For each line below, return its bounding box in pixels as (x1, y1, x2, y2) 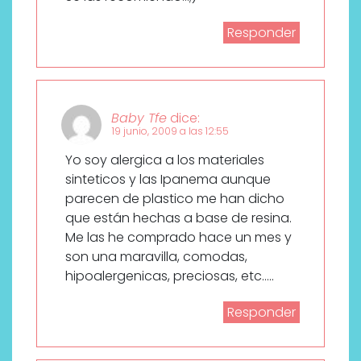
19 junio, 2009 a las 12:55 (112, 123, 229, 138)
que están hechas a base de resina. (65, 208, 292, 227)
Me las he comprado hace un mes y (65, 227, 292, 247)
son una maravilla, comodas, (65, 247, 247, 266)
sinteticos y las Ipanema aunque (65, 169, 271, 189)
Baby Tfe (111, 108, 167, 127)
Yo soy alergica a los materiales (65, 150, 264, 169)
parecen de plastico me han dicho (65, 189, 284, 208)
